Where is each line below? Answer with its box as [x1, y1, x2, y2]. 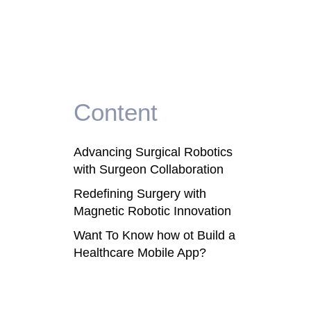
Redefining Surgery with [74, 187, 206, 201]
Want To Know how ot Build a [74, 228, 235, 242]
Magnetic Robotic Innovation [74, 204, 231, 218]
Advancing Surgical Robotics [74, 145, 233, 159]
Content [74, 99, 158, 126]
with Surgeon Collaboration [74, 162, 224, 176]
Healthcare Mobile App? [74, 246, 206, 260]
